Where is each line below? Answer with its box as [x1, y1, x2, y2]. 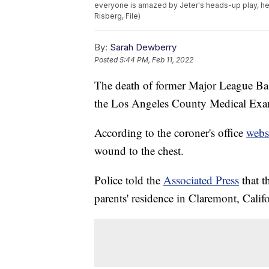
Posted [94, 55, 119, 65]
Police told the [94, 172, 163, 188]
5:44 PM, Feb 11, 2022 [119, 55, 193, 65]
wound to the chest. [94, 143, 184, 159]
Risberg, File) [94, 11, 141, 21]
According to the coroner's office [94, 125, 246, 141]
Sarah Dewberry [110, 41, 177, 53]
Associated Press [163, 172, 239, 188]
